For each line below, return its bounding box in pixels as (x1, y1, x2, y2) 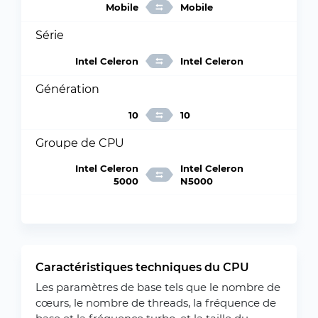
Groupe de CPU (35, 136, 124, 150)
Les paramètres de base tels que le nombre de (35, 280, 280, 294)
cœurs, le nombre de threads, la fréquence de (35, 296, 276, 309)
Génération (35, 82, 99, 96)
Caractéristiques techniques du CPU (35, 261, 249, 274)
